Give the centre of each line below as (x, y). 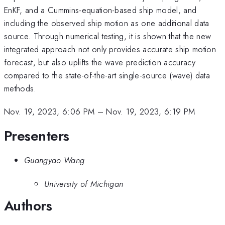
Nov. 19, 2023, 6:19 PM (151, 112)
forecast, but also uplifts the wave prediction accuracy (100, 62)
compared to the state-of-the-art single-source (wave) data (107, 75)
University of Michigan (84, 184)
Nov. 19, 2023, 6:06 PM (49, 112)
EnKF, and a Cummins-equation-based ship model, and (100, 10)
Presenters (37, 136)
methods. (20, 88)
